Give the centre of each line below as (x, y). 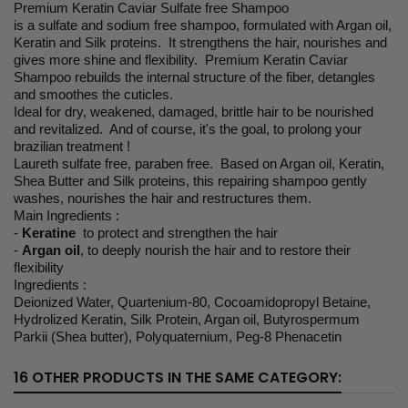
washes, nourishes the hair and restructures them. (164, 198)
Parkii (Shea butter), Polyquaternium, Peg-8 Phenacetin (178, 336)
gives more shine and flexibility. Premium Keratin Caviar (181, 59)
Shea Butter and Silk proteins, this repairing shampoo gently (190, 180)
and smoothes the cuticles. (93, 94)
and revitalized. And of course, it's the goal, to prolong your (188, 128)
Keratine (51, 232)
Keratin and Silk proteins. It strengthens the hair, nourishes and (200, 42)
